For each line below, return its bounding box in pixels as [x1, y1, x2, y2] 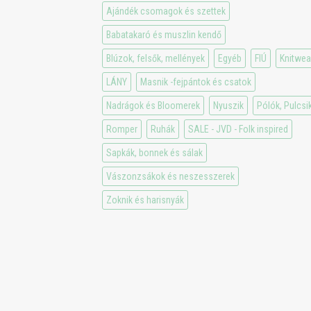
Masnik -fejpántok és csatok [140, 76, 251, 87]
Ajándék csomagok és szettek [106, 5, 226, 17]
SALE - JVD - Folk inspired [188, 123, 288, 135]
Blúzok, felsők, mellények [106, 52, 205, 64]
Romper [106, 123, 137, 135]
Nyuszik [213, 99, 244, 111]
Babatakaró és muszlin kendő [106, 28, 221, 40]
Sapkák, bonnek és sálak [106, 146, 203, 158]
